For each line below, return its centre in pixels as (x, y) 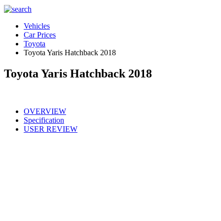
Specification (44, 120)
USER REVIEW (51, 129)
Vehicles (37, 26)
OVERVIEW (45, 111)
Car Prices (40, 35)
